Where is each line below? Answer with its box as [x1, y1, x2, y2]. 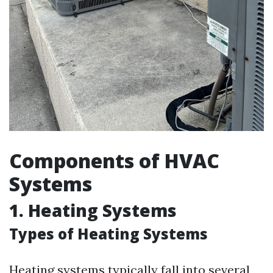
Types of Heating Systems [9, 224, 208, 244]
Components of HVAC [9, 147, 219, 174]
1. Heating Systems [9, 199, 177, 222]
